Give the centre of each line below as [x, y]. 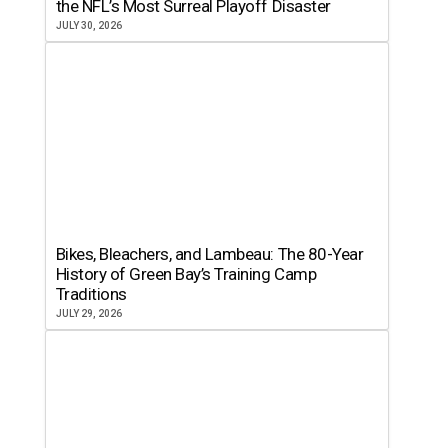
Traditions [91, 293]
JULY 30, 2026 [88, 25]
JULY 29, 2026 [88, 313]
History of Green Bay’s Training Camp [186, 273]
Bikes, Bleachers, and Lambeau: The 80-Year [209, 253]
